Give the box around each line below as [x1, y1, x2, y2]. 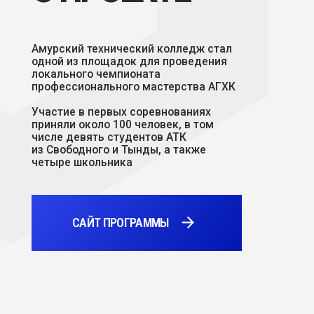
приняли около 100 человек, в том [27, 38, 191, 50]
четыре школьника [27, 71, 118, 84]
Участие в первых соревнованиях [27, 27, 189, 39]
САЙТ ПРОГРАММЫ [64, 125, 151, 138]
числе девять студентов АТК [27, 49, 167, 62]
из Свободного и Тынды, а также [27, 60, 184, 73]
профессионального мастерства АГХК [27, 4, 210, 17]
